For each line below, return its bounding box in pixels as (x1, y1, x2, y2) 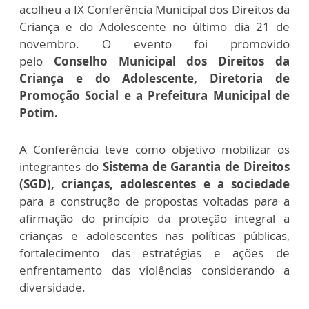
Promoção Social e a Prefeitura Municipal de (19, 87, 290, 103)
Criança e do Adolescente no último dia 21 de (19, 18, 290, 34)
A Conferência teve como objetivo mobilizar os (19, 141, 290, 157)
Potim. (19, 104, 61, 121)
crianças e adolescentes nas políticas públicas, (19, 227, 290, 243)
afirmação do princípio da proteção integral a (19, 210, 290, 226)
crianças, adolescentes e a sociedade (61, 175, 290, 192)
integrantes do (19, 158, 103, 175)
